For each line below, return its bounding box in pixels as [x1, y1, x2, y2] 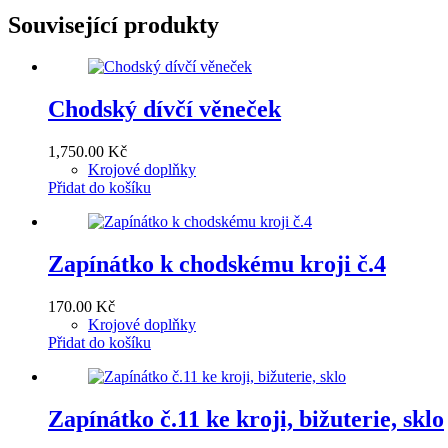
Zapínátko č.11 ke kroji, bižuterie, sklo [48, 405, 444, 432]
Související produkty [8, 11, 219, 38]
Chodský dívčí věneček [48, 96, 281, 123]
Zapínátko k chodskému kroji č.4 [48, 251, 386, 278]
